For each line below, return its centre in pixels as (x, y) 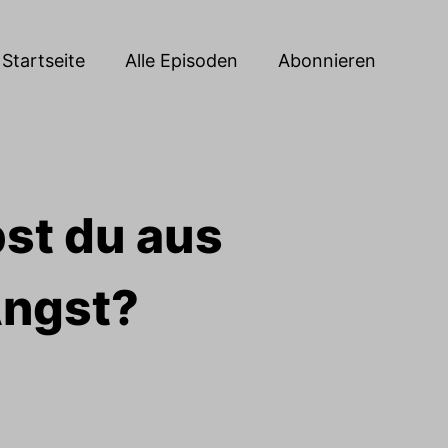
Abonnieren (327, 60)
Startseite (43, 60)
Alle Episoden (181, 60)
